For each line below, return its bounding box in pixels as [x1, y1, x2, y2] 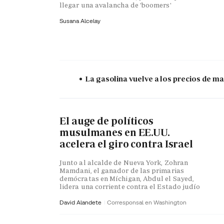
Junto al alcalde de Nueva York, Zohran [59, 157, 188, 167]
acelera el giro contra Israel [59, 137, 193, 151]
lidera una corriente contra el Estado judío [59, 181, 200, 191]
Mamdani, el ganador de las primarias [59, 165, 184, 175]
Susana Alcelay [59, 16, 100, 24]
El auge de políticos [59, 114, 153, 128]
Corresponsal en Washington [107, 198, 186, 206]
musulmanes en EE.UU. [59, 126, 170, 139]
